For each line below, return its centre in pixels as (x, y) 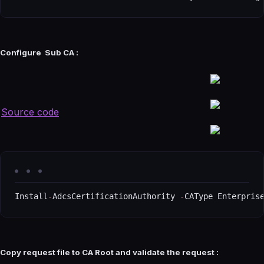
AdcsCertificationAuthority (116, 197)
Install (31, 197)
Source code (30, 112)
